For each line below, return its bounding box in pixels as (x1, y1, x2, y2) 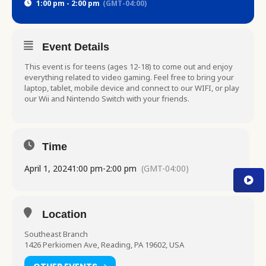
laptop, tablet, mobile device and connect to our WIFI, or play (24, 83, 239, 93)
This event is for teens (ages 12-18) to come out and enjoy (24, 61, 233, 72)
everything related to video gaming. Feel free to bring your (24, 72, 234, 83)
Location (42, 208, 87, 220)
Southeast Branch (24, 229, 88, 239)
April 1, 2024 (24, 163, 72, 174)
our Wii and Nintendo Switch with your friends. (24, 93, 189, 104)
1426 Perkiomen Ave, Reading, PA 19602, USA (24, 239, 184, 250)
